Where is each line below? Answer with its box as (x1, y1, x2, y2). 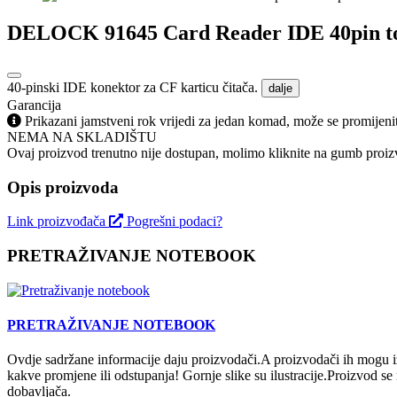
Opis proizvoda (7, 177, 119, 197)
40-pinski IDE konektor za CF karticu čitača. (7, 79, 261, 95)
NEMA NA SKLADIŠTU (7, 128, 157, 144)
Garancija (7, 97, 61, 113)
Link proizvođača (7, 214, 109, 230)
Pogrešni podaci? (127, 214, 222, 230)
